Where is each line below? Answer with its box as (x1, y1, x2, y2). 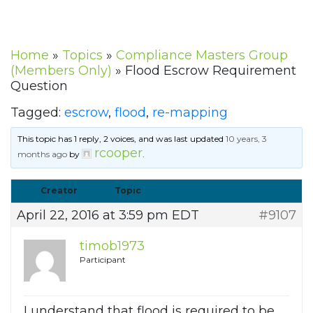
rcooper (94, 145, 143, 161)
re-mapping (152, 105, 228, 121)
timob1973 (80, 238, 145, 254)
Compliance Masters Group (116, 48, 288, 64)
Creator (40, 185, 78, 196)
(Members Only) (10, 63, 112, 79)
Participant (80, 254, 126, 265)
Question (10, 78, 68, 94)
